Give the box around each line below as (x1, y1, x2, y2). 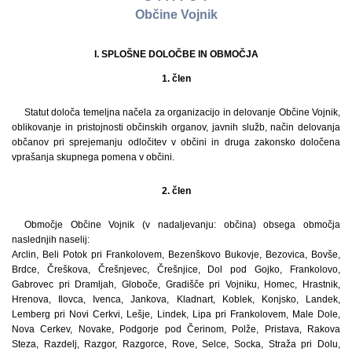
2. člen (161, 185, 191, 196)
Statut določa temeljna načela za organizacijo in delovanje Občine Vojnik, (24, 106, 340, 118)
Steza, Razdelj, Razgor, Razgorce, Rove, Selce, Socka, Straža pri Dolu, (12, 338, 340, 350)
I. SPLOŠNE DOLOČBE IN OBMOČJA (93, 48, 258, 60)
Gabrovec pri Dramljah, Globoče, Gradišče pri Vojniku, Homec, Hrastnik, (12, 278, 340, 290)
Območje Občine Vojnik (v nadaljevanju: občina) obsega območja (24, 218, 340, 230)
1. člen (161, 72, 191, 84)
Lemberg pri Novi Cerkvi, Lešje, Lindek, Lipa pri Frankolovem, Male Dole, (12, 308, 340, 320)
